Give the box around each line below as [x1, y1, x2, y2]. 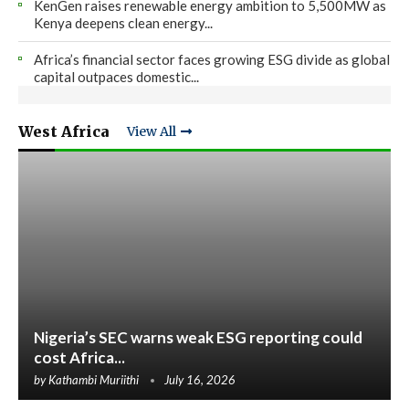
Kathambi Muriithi [48, 372, 139, 387]
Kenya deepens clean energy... [34, 14, 213, 31]
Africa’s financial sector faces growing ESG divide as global [34, 50, 390, 68]
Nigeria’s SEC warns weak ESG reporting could [34, 327, 362, 347]
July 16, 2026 [164, 372, 236, 387]
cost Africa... [34, 347, 125, 367]
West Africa [18, 121, 109, 141]
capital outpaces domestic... [34, 68, 199, 85]
